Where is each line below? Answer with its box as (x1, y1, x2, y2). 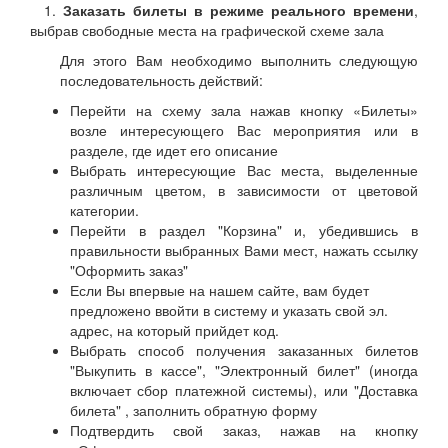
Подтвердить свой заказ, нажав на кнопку (70, 420, 418, 440)
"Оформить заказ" (70, 260, 188, 280)
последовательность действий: (60, 70, 263, 90)
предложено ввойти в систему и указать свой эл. (70, 300, 388, 320)
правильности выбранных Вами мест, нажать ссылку (70, 240, 418, 260)
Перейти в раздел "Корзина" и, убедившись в (70, 220, 418, 240)
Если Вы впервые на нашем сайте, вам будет (70, 280, 369, 300)
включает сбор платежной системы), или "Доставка (70, 380, 418, 400)
